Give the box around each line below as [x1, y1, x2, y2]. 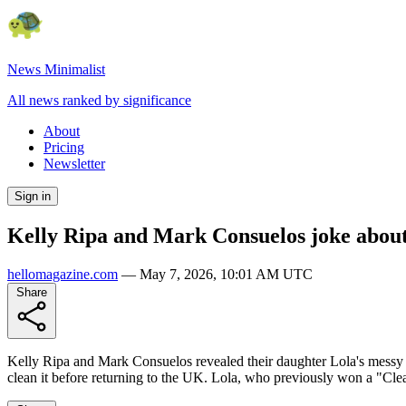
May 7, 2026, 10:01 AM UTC [140, 266, 313, 282]
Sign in [14, 189, 51, 203]
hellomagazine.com [7, 266, 118, 282]
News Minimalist [7, 62, 105, 77]
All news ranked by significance [7, 92, 191, 108]
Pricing [43, 140, 84, 155]
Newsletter [43, 156, 105, 171]
